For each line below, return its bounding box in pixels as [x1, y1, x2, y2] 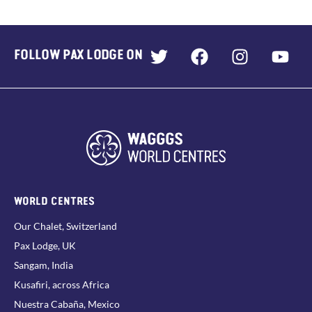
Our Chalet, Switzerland [14, 219, 117, 232]
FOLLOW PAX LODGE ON [14, 43, 142, 63]
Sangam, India [14, 258, 73, 271]
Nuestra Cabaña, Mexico [14, 297, 120, 310]
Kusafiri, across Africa [14, 278, 109, 290]
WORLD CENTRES [14, 192, 95, 208]
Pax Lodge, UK [14, 239, 76, 251]
